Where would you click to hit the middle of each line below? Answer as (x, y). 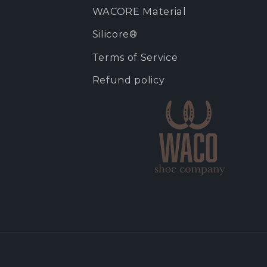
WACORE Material (139, 11)
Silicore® (115, 34)
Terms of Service (135, 57)
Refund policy (128, 80)
